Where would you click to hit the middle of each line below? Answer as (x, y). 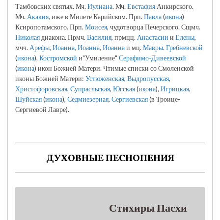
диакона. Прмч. (63, 37)
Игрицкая (175, 88)
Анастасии (153, 37)
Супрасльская (90, 88)
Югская (124, 88)
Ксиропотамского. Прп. (50, 27)
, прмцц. (124, 37)
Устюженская (105, 78)
